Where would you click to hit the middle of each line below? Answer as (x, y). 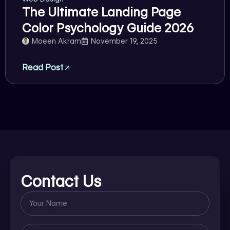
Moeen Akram (56, 41)
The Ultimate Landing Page (101, 12)
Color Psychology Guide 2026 (108, 28)
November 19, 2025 (124, 41)
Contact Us (61, 181)
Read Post (43, 67)
